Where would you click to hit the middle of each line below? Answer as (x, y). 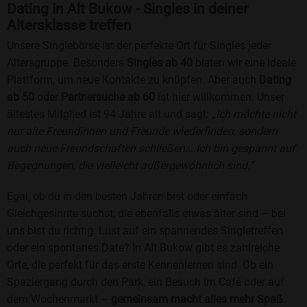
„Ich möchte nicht (254, 114)
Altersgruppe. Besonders (67, 63)
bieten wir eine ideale (244, 63)
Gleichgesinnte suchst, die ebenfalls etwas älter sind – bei (146, 214)
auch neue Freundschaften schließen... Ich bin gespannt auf (151, 149)
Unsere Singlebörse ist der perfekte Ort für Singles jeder (139, 46)
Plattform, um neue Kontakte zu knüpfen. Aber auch (133, 80)
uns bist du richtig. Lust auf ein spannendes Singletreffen (145, 231)
